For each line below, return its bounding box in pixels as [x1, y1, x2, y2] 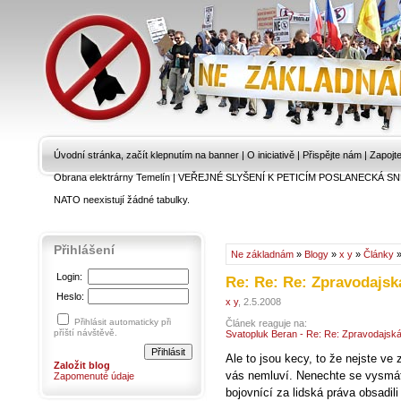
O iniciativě [247, 149, 294, 160]
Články [363, 249, 394, 260]
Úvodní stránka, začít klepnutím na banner [54, 149, 239, 160]
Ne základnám [231, 249, 294, 260]
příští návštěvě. [54, 328, 117, 337]
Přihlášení [54, 243, 115, 257]
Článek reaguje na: [226, 318, 307, 328]
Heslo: [56, 291, 84, 302]
